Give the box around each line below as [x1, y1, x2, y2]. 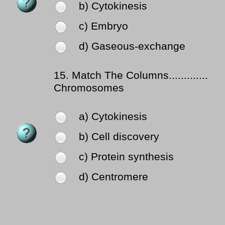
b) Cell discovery [79, 131, 159, 143]
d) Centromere [79, 171, 148, 183]
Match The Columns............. [72, 69, 208, 82]
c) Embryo [79, 20, 128, 33]
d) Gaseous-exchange [79, 40, 185, 53]
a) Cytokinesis [79, 110, 147, 123]
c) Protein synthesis [79, 151, 174, 163]
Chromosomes [54, 82, 124, 94]
